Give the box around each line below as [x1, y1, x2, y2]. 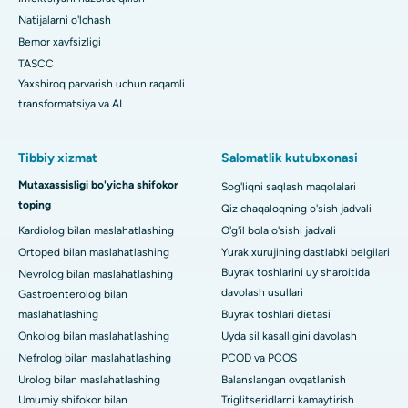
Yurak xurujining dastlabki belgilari [221, 245, 390, 259]
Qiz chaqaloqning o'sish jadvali [221, 201, 372, 215]
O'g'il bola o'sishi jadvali [221, 223, 336, 237]
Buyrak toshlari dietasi [221, 307, 331, 321]
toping [18, 198, 51, 211]
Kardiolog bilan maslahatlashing [18, 223, 174, 237]
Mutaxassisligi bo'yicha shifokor [18, 178, 178, 191]
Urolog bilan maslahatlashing [18, 372, 160, 386]
